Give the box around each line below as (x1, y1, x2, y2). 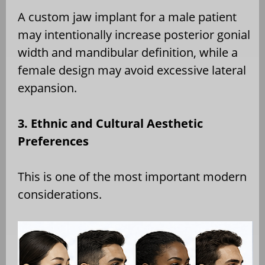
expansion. (18, 79, 77, 96)
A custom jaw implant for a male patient (18, 8, 237, 25)
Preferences (18, 132, 89, 149)
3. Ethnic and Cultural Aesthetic (18, 115, 203, 131)
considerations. (18, 186, 102, 202)
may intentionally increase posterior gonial (18, 26, 250, 43)
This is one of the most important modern (18, 168, 247, 185)
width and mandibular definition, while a (18, 44, 238, 60)
